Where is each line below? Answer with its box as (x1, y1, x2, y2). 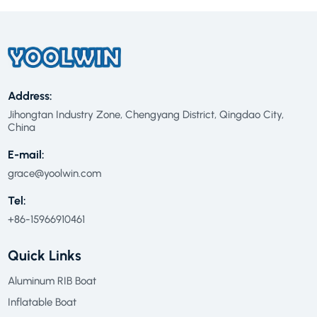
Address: (7, 89, 52, 103)
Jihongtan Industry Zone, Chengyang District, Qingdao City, (7, 108, 284, 122)
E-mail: (7, 148, 45, 162)
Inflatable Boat (7, 296, 76, 309)
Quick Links (7, 247, 81, 265)
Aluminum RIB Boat (7, 275, 96, 288)
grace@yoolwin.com (7, 167, 101, 180)
